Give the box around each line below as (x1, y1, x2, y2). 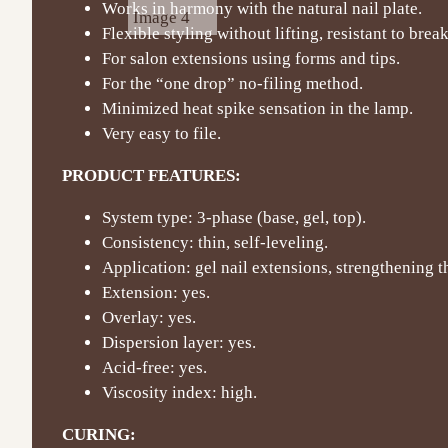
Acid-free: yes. (102, 357, 207, 377)
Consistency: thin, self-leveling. (102, 232, 328, 252)
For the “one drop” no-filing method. (102, 73, 363, 93)
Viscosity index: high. (102, 382, 257, 402)
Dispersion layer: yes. (102, 332, 256, 352)
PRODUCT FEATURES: (62, 165, 241, 185)
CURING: (62, 424, 136, 444)
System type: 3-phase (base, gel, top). (102, 207, 366, 227)
